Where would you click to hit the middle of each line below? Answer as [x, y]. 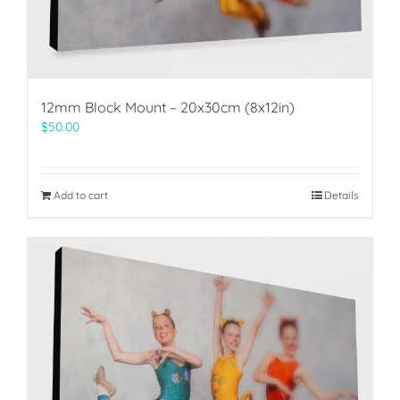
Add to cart [81, 195]
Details [342, 195]
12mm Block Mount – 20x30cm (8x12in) [168, 107]
